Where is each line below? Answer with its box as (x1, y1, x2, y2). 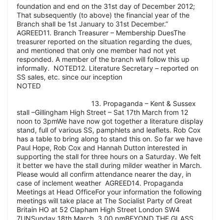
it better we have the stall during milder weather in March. (17, 161, 202, 169)
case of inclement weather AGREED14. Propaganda (17, 178, 183, 187)
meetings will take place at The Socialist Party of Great (17, 196, 192, 205)
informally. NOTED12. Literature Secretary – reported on (17, 63, 198, 72)
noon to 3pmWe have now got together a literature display (17, 116, 203, 125)
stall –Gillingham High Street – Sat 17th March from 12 (17, 108, 188, 116)
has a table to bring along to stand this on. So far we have (17, 134, 202, 143)
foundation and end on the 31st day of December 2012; (17, 1, 195, 10)
